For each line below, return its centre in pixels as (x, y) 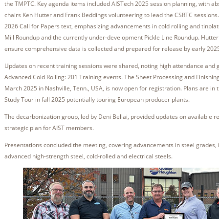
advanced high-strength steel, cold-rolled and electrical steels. (89, 156)
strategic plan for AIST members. (50, 128)
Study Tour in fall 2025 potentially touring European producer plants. (98, 99)
